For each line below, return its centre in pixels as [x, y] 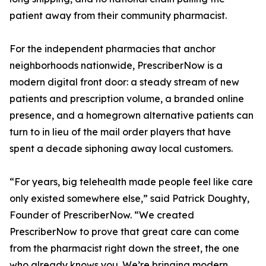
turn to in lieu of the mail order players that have [120, 132]
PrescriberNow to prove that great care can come [124, 232]
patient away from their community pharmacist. [118, 16]
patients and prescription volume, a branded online [127, 99]
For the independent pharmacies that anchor [113, 49]
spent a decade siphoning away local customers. [121, 149]
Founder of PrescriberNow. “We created [102, 215]
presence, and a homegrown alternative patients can [132, 115]
